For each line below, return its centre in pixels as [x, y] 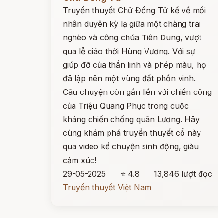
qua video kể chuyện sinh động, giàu [131, 146]
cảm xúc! [80, 160]
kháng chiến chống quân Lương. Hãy [131, 119]
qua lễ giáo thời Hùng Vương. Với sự [129, 51]
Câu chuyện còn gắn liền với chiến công [137, 92]
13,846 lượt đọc [183, 174]
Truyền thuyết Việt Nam [107, 187]
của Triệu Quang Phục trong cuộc [126, 106]
